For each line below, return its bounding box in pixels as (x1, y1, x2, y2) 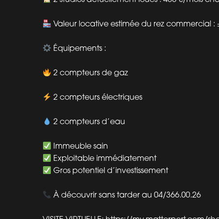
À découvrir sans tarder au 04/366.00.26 (51, 190, 201, 200)
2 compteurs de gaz (51, 67, 129, 78)
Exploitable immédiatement (51, 153, 157, 163)
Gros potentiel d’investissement (51, 165, 169, 175)
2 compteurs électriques (51, 92, 143, 102)
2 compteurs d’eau (51, 116, 126, 127)
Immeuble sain (51, 141, 109, 151)
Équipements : (51, 43, 107, 53)
